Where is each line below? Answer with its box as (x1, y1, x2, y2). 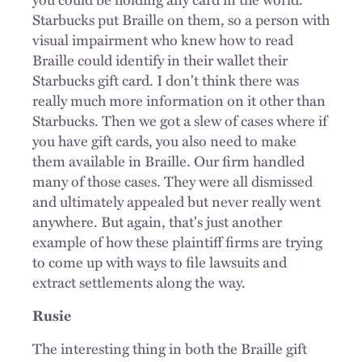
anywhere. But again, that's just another (32, 210, 282, 232)
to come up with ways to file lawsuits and (32, 250, 287, 272)
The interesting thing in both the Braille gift (32, 337, 307, 359)
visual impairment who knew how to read (32, 28, 293, 50)
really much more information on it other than (32, 89, 326, 111)
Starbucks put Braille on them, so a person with (32, 8, 330, 30)
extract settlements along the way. (32, 271, 246, 293)
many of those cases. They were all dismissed (32, 170, 313, 192)
